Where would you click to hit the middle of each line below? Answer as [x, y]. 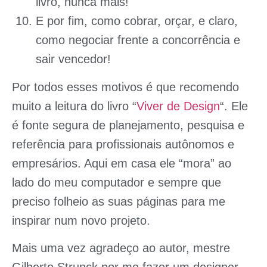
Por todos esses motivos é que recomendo [125, 87]
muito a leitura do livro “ [74, 106]
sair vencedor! [73, 59]
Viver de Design [178, 106]
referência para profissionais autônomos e [123, 144]
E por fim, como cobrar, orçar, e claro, [137, 21]
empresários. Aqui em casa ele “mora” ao [122, 163]
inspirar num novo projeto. [81, 220]
